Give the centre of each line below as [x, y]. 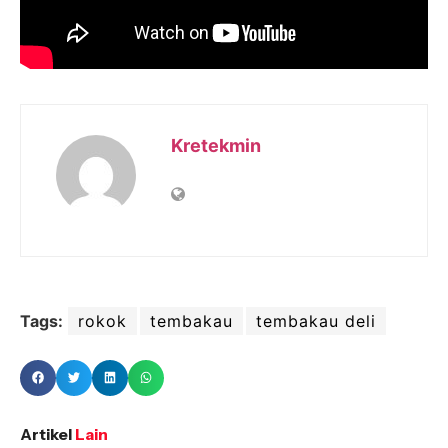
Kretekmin [216, 145]
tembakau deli [316, 320]
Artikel [46, 433]
